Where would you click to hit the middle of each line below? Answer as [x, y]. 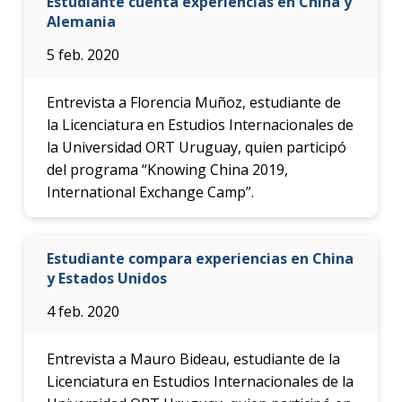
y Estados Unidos [106, 279]
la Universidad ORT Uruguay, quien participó [196, 148]
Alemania [81, 22]
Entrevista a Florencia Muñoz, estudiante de [193, 103]
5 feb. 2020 [83, 55]
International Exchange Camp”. [150, 192]
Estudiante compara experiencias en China [200, 259]
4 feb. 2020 [83, 312]
